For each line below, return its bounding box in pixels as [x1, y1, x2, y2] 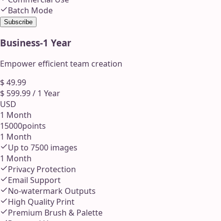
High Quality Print [8, 196, 74, 207]
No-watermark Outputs [8, 185, 96, 196]
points [22, 120, 46, 131]
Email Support [8, 174, 61, 185]
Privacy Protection [8, 163, 76, 175]
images [48, 142, 77, 153]
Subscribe [4, 18, 33, 26]
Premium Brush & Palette [8, 207, 103, 218]
